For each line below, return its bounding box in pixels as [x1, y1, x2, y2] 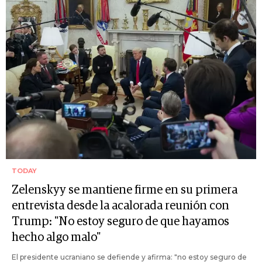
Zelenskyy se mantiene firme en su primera [12, 184, 237, 196]
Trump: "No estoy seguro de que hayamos [12, 215, 229, 227]
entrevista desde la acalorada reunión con [12, 199, 229, 212]
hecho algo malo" [12, 231, 101, 243]
